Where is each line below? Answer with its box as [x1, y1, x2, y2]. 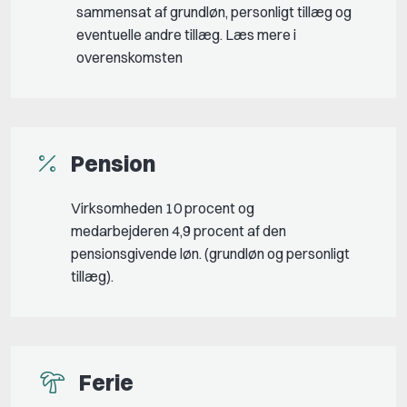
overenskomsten [76, 47, 183, 66]
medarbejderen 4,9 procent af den [71, 221, 286, 240]
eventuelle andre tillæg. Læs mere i [76, 25, 296, 44]
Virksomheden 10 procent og [71, 198, 254, 217]
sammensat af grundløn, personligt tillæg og [76, 2, 352, 21]
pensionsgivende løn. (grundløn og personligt [71, 243, 350, 263]
